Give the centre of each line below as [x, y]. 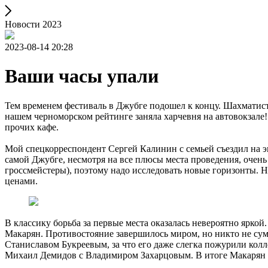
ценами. [21, 181]
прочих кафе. [32, 127]
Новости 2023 [33, 24]
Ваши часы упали [82, 76]
